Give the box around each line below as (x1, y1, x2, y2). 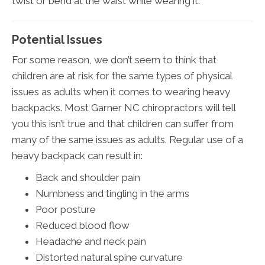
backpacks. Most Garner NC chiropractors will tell (12, 101, 235, 114)
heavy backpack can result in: (12, 149, 143, 161)
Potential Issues (12, 32, 102, 47)
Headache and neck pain (35, 235, 146, 247)
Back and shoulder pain (35, 171, 140, 183)
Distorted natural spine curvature (35, 251, 183, 263)
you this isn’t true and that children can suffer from (12, 117, 234, 130)
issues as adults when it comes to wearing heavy (12, 85, 230, 98)
